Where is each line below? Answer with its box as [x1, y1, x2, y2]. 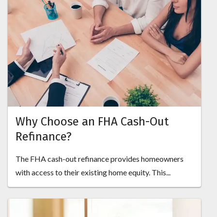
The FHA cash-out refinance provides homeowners [15, 154, 184, 164]
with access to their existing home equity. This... [15, 168, 170, 177]
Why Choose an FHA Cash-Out [15, 115, 169, 129]
